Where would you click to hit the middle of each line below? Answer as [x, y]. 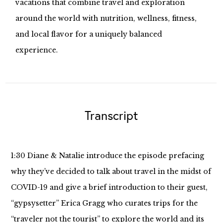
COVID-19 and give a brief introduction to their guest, [109, 187]
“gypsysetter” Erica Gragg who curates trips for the [104, 203]
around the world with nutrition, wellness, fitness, [106, 18]
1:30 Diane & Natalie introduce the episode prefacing [107, 156]
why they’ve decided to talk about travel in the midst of [111, 171]
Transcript [111, 115]
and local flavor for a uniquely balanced [89, 34]
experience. [37, 50]
